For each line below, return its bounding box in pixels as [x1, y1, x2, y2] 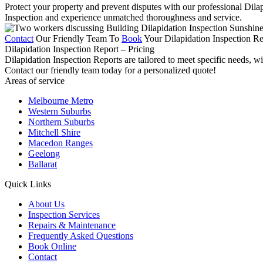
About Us [28, 198, 65, 209]
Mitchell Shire [28, 127, 80, 137]
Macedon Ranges [28, 137, 93, 148]
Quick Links [5, 178, 51, 189]
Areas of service [5, 75, 65, 86]
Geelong [28, 148, 60, 159]
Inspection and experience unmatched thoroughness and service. [5, 12, 242, 22]
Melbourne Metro [28, 95, 93, 106]
